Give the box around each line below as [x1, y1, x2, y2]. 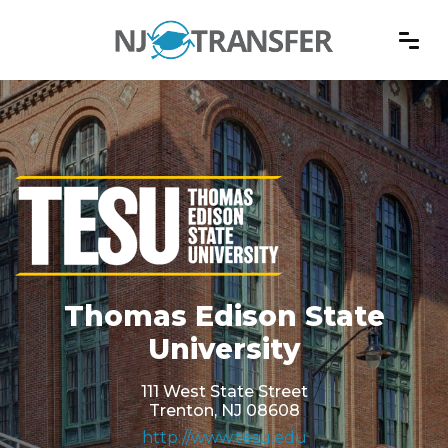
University [148, 332, 300, 367]
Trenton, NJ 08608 [148, 401, 300, 421]
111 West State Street [140, 382, 308, 402]
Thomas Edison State [63, 299, 385, 334]
